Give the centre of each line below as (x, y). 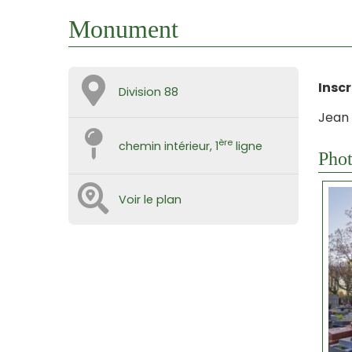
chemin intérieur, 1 (169, 147)
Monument (123, 29)
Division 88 (148, 92)
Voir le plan (150, 199)
